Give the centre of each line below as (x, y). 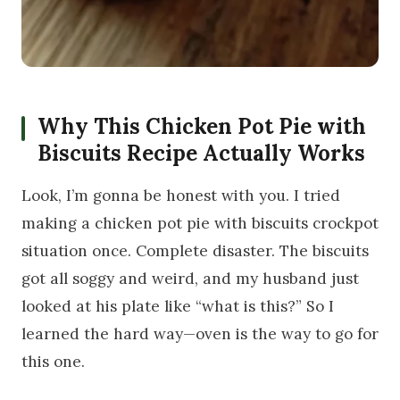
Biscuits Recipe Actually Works (201, 154)
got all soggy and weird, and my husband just (190, 279)
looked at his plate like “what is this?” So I (178, 307)
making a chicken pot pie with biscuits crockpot (200, 224)
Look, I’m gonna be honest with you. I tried (181, 196)
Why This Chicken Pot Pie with (202, 127)
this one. (53, 362)
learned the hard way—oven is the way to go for (200, 334)
